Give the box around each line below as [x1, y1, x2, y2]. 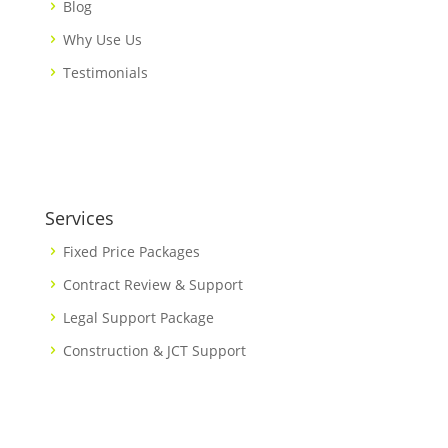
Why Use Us [62, 30, 142, 50]
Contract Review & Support [62, 274, 243, 294]
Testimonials [62, 63, 148, 83]
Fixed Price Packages [62, 241, 200, 261]
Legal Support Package [62, 307, 214, 327]
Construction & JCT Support [62, 340, 246, 360]
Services [44, 205, 114, 230]
